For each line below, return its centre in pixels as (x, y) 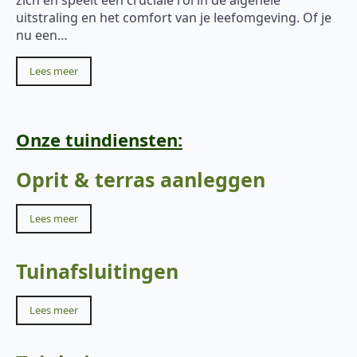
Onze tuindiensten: (99, 139)
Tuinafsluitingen (97, 271)
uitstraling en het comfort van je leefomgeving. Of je (174, 17)
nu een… (42, 35)
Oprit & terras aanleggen (141, 179)
